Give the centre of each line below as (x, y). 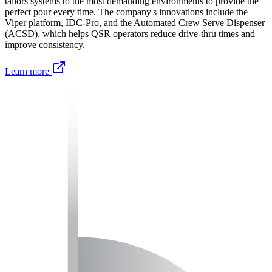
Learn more (27, 72)
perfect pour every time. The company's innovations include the (126, 12)
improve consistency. (45, 45)
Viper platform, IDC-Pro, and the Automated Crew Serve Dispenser (135, 23)
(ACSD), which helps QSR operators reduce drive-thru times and (130, 34)
